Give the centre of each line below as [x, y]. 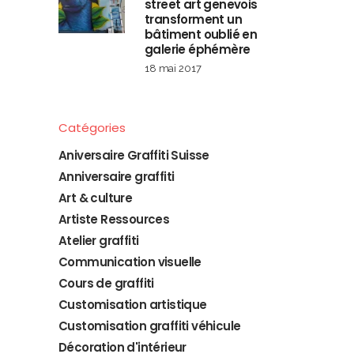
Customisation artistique [133, 304]
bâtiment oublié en [201, 34]
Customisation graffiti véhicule [150, 326]
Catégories [92, 127]
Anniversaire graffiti [117, 176]
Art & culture [96, 198]
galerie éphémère [198, 49]
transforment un [194, 19]
